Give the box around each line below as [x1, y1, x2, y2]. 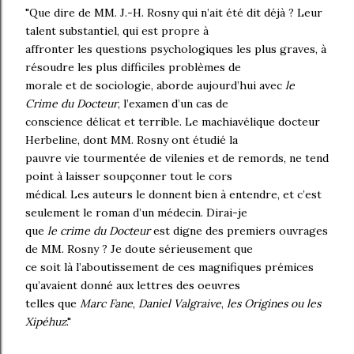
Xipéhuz [25, 314, 66, 329]
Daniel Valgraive [138, 296, 221, 311]
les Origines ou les [227, 296, 321, 311]
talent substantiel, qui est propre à [25, 23, 209, 38]
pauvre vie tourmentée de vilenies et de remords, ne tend [25, 150, 329, 165]
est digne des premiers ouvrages [150, 223, 328, 238]
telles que [25, 296, 80, 311]
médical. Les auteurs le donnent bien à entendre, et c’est [25, 186, 322, 201]
